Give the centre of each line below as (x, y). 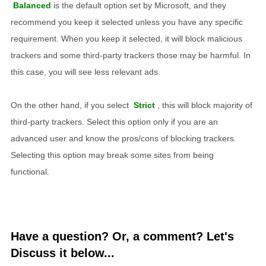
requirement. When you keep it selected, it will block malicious (126, 39)
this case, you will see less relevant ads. (85, 72)
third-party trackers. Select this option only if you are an (114, 122)
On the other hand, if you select (71, 105)
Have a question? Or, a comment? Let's (122, 237)
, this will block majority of (205, 105)
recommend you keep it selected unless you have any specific (127, 22)
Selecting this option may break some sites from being (112, 155)
